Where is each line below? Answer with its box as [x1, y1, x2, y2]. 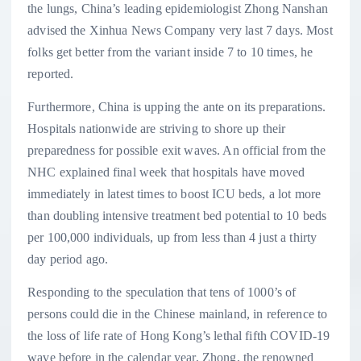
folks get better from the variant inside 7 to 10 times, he [27, 45, 313, 60]
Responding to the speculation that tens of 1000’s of [27, 285, 297, 300]
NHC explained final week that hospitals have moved [27, 165, 305, 180]
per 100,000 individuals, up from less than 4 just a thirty [27, 230, 317, 245]
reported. [27, 67, 74, 81]
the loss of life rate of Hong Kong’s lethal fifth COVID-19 [27, 329, 330, 343]
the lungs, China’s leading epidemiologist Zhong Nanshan [27, 2, 328, 16]
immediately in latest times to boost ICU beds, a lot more [27, 187, 322, 201]
